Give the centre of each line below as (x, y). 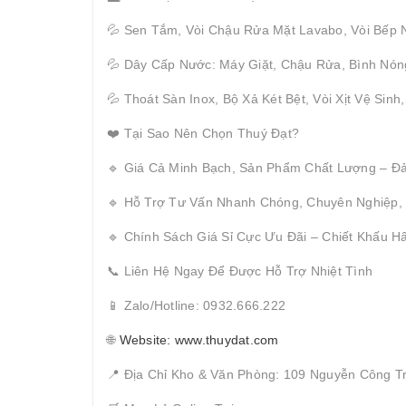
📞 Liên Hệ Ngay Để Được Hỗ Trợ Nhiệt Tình (240, 271)
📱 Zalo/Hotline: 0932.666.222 (196, 305)
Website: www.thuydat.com (199, 339)
